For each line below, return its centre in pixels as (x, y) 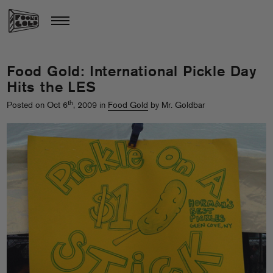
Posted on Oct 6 (37, 106)
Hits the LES (51, 88)
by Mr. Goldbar (176, 106)
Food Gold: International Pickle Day (132, 73)
